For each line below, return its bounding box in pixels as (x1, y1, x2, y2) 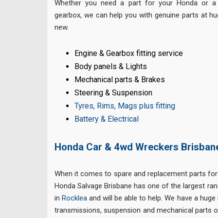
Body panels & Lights (74, 62, 147, 72)
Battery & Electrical (74, 114, 139, 124)
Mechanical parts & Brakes (74, 75, 165, 85)
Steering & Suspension (74, 88, 153, 98)
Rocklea (62, 193, 88, 202)
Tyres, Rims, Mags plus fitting (74, 101, 176, 111)
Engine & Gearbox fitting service (74, 49, 183, 58)
